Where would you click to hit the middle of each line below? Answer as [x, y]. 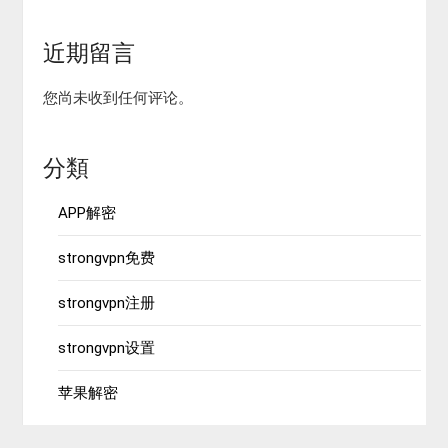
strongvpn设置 [107, 347]
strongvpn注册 [107, 302]
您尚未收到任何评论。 [118, 97]
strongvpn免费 [107, 257]
